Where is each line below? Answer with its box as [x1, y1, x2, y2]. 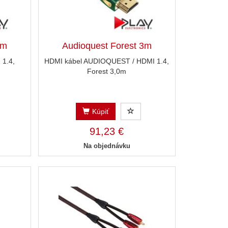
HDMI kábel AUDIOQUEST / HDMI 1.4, [44, 57, 169, 66]
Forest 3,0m [87, 67, 127, 76]
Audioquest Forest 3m [62, 41, 152, 51]
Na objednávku [83, 142, 130, 150]
